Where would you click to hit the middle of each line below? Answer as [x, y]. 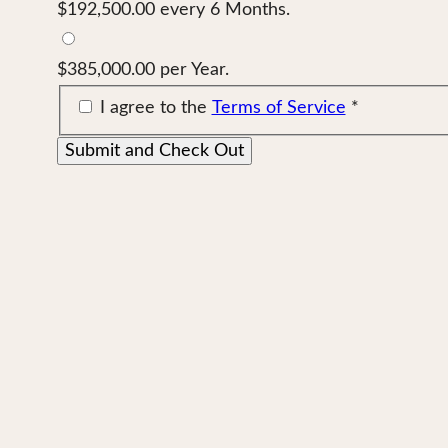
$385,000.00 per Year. [143, 69]
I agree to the [155, 107]
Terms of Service [278, 107]
